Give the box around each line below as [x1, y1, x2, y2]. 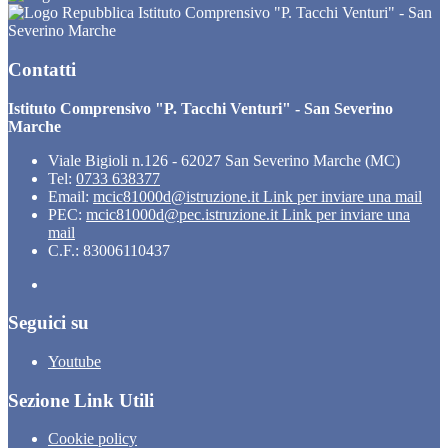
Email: [48, 187, 93, 205]
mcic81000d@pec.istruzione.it [86, 205, 282, 223]
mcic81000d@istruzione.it [93, 187, 263, 205]
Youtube [48, 353, 101, 370]
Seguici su [8, 312, 89, 334]
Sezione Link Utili [8, 389, 154, 411]
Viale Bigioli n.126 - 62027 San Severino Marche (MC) [48, 151, 400, 169]
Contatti [8, 58, 76, 80]
